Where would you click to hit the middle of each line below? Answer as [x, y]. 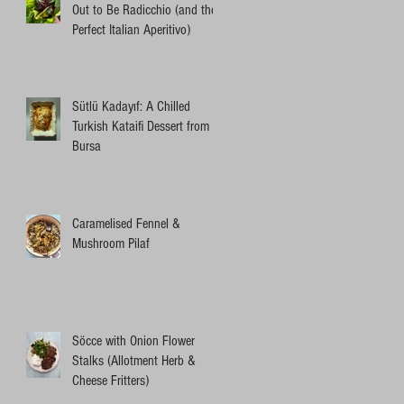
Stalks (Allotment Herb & [134, 360]
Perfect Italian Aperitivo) [131, 29]
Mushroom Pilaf [111, 243]
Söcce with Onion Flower [133, 340]
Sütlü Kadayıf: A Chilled [131, 106]
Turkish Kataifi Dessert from [141, 126]
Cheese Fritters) [110, 380]
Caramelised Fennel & [126, 223]
